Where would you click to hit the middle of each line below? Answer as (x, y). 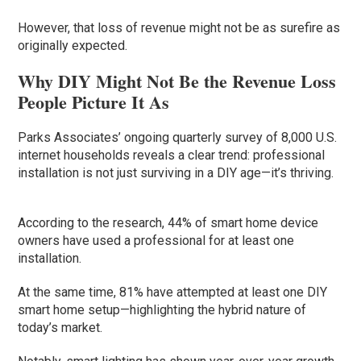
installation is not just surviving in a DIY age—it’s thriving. (176, 173)
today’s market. (60, 328)
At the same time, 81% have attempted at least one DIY (173, 293)
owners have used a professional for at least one (156, 241)
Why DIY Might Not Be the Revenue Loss (177, 81)
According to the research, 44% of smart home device (168, 223)
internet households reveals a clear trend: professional (172, 156)
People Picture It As (94, 102)
